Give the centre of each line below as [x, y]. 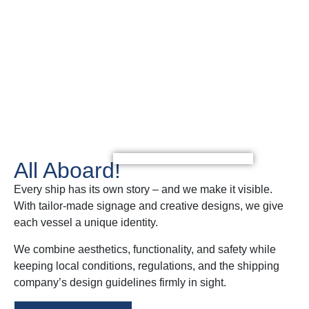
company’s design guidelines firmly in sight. [120, 282]
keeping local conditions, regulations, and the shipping [147, 266]
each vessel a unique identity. [86, 223]
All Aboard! [67, 171]
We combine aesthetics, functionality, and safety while [145, 249]
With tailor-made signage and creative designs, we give [149, 206]
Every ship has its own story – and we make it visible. [143, 190]
